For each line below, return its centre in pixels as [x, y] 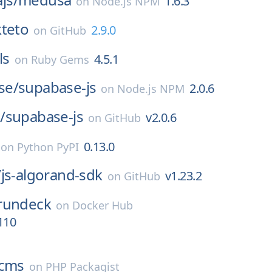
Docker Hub [103, 205]
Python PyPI [48, 147]
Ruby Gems [60, 59]
